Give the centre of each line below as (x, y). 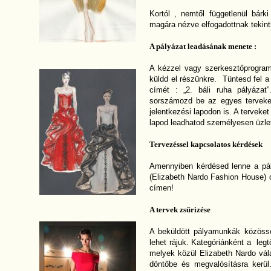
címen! (161, 188)
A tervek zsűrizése (180, 210)
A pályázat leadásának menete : (203, 46)
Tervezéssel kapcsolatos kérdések (206, 144)
